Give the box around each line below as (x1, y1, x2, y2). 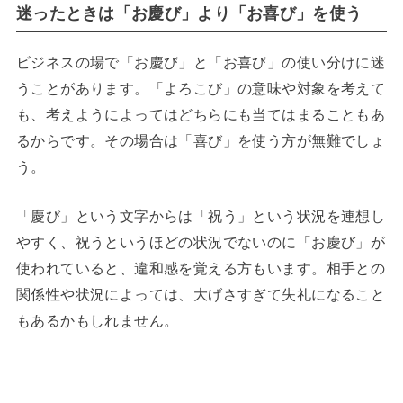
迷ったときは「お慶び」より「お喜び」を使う (15, 4, 363, 23)
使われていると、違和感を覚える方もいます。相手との (15, 259, 386, 276)
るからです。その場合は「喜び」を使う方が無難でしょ (15, 131, 386, 148)
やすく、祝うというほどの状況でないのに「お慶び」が (15, 233, 386, 250)
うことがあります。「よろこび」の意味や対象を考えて (15, 79, 386, 96)
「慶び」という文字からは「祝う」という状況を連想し (15, 207, 386, 224)
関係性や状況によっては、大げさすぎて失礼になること (15, 285, 386, 302)
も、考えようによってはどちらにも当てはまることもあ (15, 105, 386, 122)
